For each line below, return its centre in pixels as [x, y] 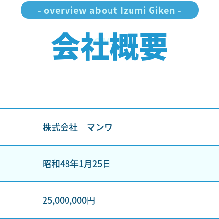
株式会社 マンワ [77, 127]
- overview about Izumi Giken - [109, 10]
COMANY [109, 41]
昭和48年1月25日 [77, 163]
